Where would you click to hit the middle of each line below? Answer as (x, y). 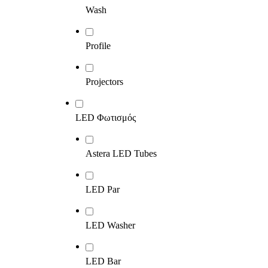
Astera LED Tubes (121, 153)
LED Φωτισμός (106, 118)
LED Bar (103, 261)
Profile (98, 46)
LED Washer (110, 225)
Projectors (104, 82)
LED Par (103, 189)
